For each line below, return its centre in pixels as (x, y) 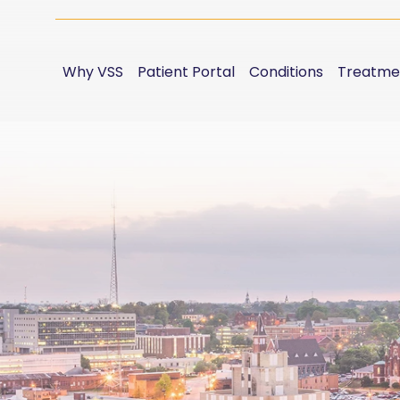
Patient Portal (186, 71)
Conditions (286, 71)
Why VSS (93, 71)
